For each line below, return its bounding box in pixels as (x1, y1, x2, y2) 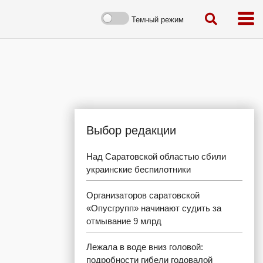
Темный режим (131, 15, 184, 24)
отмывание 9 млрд (86, 216, 161, 226)
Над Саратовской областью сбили (86, 151, 226, 161)
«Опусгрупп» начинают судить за (86, 203, 221, 213)
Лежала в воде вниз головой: (86, 242, 203, 252)
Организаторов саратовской (86, 190, 200, 200)
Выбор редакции (86, 124, 176, 137)
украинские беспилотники (86, 164, 191, 174)
